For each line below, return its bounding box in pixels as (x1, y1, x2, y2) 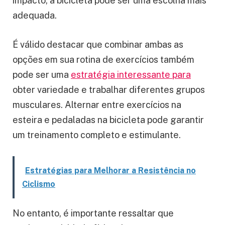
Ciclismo (22, 179, 55, 189)
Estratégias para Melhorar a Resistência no (25, 166, 196, 176)
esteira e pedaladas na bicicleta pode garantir (13, 114, 204, 125)
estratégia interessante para (71, 69, 191, 80)
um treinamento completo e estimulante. (13, 129, 181, 140)
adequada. (13, 10, 57, 21)
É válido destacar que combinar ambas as (13, 39, 183, 50)
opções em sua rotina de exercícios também (13, 54, 194, 65)
